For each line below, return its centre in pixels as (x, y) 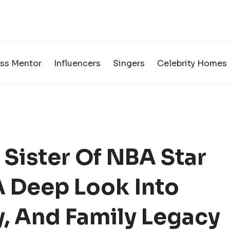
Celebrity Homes (192, 63)
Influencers (77, 63)
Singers (129, 63)
